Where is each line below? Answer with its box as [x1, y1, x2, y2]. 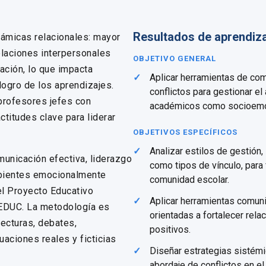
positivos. [150, 224, 191, 235]
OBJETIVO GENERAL [133, 54, 216, 63]
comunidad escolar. [150, 174, 229, 185]
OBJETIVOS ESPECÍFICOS [133, 128, 237, 137]
